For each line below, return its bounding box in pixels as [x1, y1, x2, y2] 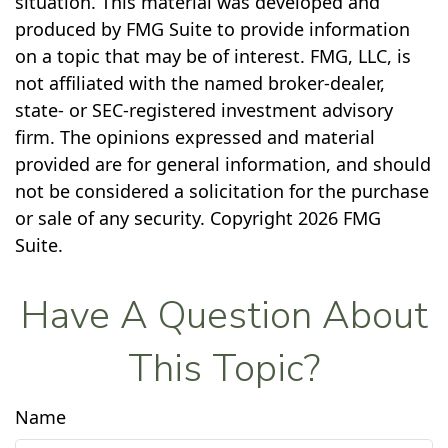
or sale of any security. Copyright [15, 206, 298, 230]
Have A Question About [20, 289, 428, 342]
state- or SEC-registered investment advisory [15, 98, 393, 122]
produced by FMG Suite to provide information [15, 17, 410, 41]
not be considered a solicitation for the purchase [15, 179, 429, 203]
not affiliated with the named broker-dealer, [15, 71, 385, 95]
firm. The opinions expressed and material [15, 125, 375, 149]
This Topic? [128, 342, 320, 395]
